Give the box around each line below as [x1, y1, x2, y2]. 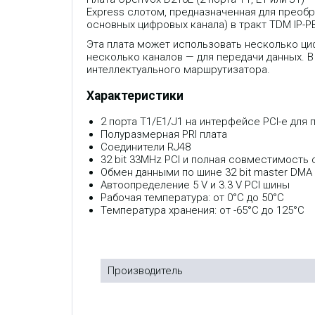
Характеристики [86, 89, 184, 103]
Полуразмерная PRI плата [101, 127, 227, 141]
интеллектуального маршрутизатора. [86, 63, 270, 77]
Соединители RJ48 [101, 140, 191, 153]
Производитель [108, 264, 183, 277]
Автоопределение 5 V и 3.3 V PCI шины [101, 178, 290, 191]
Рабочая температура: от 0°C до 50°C [101, 191, 284, 204]
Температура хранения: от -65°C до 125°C [101, 203, 304, 217]
